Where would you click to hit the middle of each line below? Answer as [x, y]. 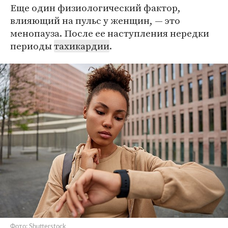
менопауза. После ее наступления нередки [110, 33]
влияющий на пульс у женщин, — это [95, 20]
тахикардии [82, 46]
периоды [32, 46]
